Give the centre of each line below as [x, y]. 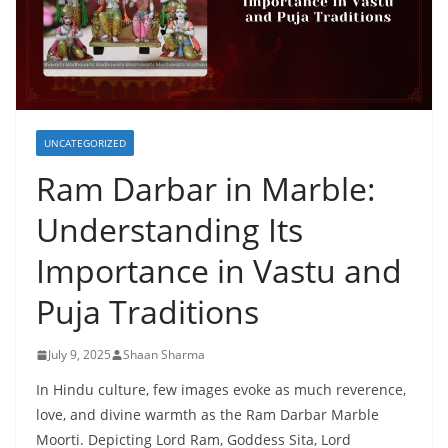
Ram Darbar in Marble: [206, 189]
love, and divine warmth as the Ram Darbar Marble [207, 415]
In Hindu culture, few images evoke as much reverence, [221, 390]
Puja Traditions [147, 312]
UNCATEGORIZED [85, 143]
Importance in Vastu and [219, 271]
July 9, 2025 [79, 355]
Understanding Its [169, 230]
